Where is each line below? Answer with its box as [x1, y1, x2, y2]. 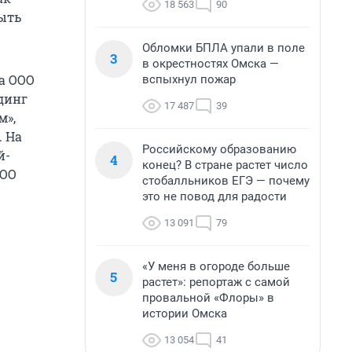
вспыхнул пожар [142, 72, 236, 86]
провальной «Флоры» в [142, 291, 274, 305]
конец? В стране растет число [142, 158, 308, 172]
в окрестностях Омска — [142, 57, 279, 71]
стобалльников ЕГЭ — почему [142, 174, 310, 188]
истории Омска [142, 306, 227, 321]
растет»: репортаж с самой [142, 275, 290, 289]
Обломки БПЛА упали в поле [142, 41, 305, 55]
